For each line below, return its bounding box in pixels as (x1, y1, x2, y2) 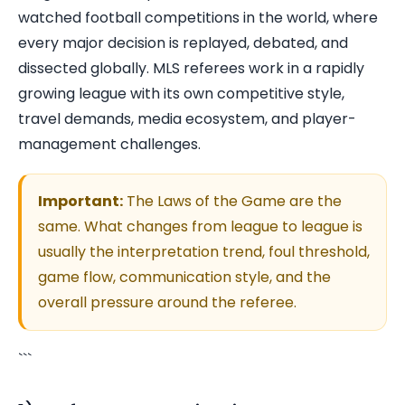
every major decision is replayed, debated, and (18, 33, 348, 53)
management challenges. (18, 134, 201, 155)
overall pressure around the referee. (38, 292, 297, 313)
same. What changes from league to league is (38, 216, 363, 237)
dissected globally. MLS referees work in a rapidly (18, 58, 364, 79)
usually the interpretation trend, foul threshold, (38, 241, 370, 262)
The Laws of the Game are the (123, 191, 342, 212)
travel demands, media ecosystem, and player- (18, 108, 356, 129)
